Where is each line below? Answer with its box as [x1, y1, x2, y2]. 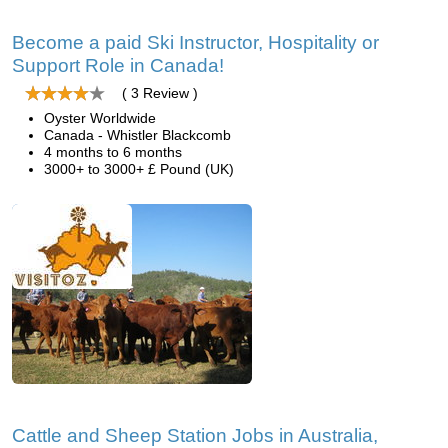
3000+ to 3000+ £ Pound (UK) [44, 161, 234, 177]
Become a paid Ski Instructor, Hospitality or [12, 32, 379, 53]
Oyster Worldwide [44, 110, 156, 126]
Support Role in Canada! [12, 55, 224, 76]
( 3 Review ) [122, 85, 198, 101]
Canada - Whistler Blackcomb [44, 127, 231, 143]
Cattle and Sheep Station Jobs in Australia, [12, 425, 378, 446]
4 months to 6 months [44, 144, 182, 160]
